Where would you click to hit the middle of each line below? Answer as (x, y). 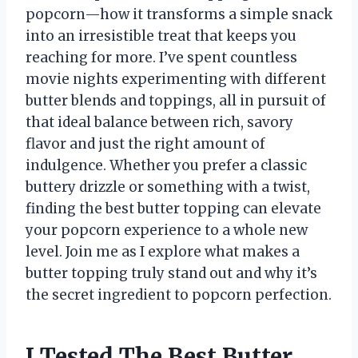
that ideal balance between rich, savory (159, 122)
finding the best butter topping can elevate (173, 208)
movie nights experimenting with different (176, 79)
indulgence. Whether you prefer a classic (166, 165)
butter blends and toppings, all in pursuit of (176, 100)
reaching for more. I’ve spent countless (161, 57)
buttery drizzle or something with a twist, (168, 187)
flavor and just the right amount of (145, 143)
